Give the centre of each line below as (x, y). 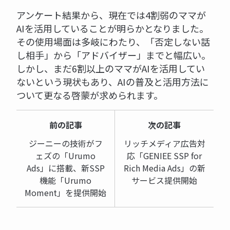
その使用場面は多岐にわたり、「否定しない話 (113, 41)
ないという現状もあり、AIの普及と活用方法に (113, 81)
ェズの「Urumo (66, 155)
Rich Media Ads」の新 (164, 168)
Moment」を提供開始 (66, 192)
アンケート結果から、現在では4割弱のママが (111, 15)
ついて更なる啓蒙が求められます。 (90, 95)
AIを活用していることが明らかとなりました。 (112, 28)
